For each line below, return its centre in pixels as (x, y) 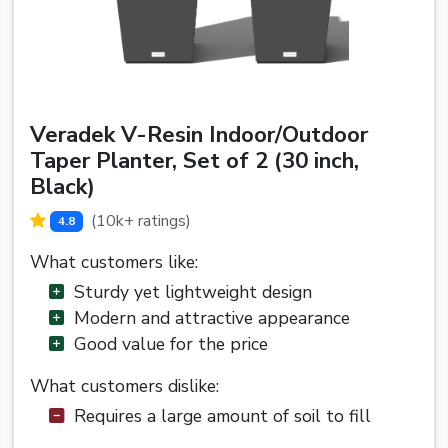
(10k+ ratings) (140, 221)
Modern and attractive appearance (212, 318)
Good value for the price (171, 344)
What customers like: (114, 262)
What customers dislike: (124, 386)
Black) (62, 186)
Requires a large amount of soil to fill (222, 416)
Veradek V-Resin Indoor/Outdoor (199, 134)
